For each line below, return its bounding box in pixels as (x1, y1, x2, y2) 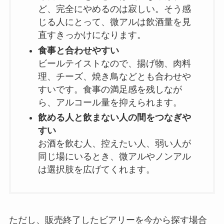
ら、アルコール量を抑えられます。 (37, 97, 182, 107)
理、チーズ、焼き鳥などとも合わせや (37, 71, 191, 81)
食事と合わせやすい (37, 45, 119, 55)
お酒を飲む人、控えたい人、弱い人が (37, 138, 191, 149)
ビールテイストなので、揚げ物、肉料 (37, 58, 191, 68)
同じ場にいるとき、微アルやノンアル (37, 151, 191, 162)
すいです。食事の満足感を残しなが (37, 84, 182, 94)
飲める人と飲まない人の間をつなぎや (37, 112, 191, 123)
